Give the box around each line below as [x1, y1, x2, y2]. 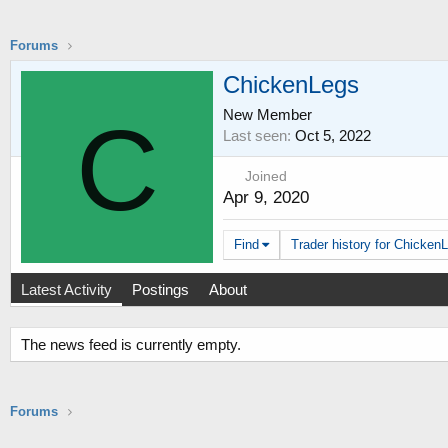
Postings [132, 281, 189, 299]
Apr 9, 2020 [223, 187, 309, 207]
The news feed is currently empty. [21, 336, 241, 354]
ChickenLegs [223, 70, 359, 98]
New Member [223, 105, 312, 123]
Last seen [223, 126, 287, 144]
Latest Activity [21, 281, 112, 299]
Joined [245, 168, 287, 184]
